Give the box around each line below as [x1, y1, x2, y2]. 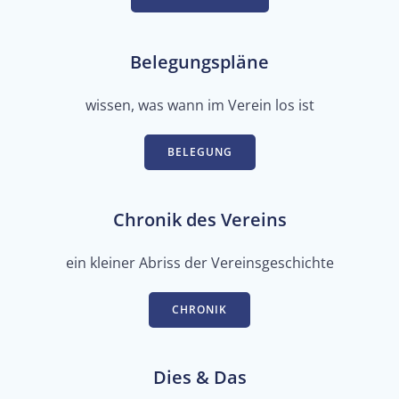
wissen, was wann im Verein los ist [85, 94, 314, 115]
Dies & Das [152, 364, 247, 389]
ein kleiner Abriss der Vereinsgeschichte [65, 252, 334, 273]
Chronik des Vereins [112, 207, 287, 232]
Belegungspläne [130, 49, 269, 74]
